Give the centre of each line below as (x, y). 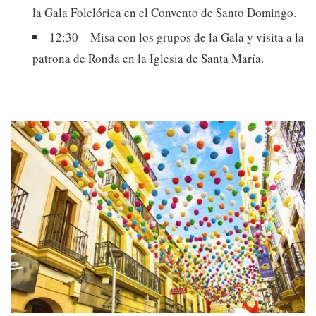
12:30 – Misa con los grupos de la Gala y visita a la (177, 37)
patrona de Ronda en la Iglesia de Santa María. (148, 59)
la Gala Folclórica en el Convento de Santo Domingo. (164, 13)
